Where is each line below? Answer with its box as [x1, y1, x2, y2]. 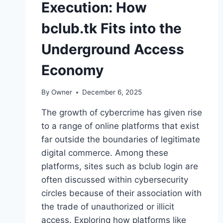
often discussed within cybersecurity [41, 175, 188, 185]
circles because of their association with [41, 188, 202, 199]
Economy [41, 61, 104, 79]
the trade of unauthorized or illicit [41, 202, 174, 212]
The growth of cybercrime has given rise [41, 108, 202, 118]
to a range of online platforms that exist [41, 121, 199, 131]
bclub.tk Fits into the [41, 19, 182, 37]
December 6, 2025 [82, 88, 142, 97]
